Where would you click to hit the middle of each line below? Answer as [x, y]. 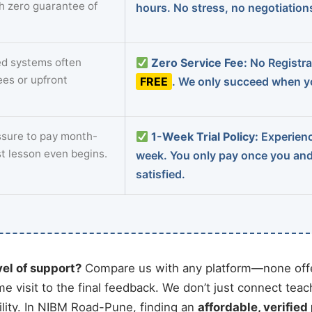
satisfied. [161, 174]
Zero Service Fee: [200, 63]
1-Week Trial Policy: [205, 136]
